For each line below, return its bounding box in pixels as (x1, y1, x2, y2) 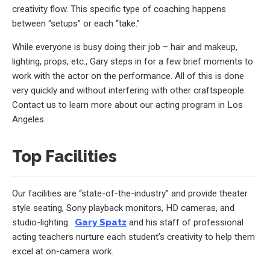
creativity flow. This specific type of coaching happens (12, 4, 226, 14)
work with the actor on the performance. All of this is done (12, 71, 244, 82)
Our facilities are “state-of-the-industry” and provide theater (12, 188, 248, 199)
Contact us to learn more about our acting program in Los (12, 99, 243, 111)
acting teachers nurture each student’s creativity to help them (12, 231, 255, 243)
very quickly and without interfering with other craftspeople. (12, 85, 246, 96)
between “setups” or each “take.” (12, 18, 140, 29)
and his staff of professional (127, 217, 243, 228)
